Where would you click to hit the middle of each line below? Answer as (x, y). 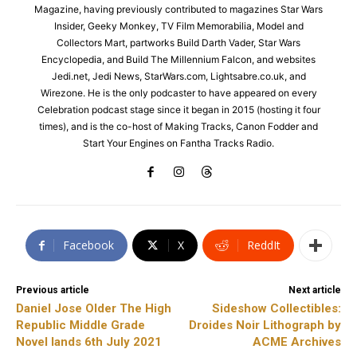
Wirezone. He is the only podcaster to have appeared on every (178, 93)
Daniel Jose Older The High (94, 308)
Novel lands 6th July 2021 (89, 342)
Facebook (88, 245)
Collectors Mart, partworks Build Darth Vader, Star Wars (178, 43)
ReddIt (263, 245)
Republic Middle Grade (80, 325)
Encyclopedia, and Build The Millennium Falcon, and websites (178, 59)
